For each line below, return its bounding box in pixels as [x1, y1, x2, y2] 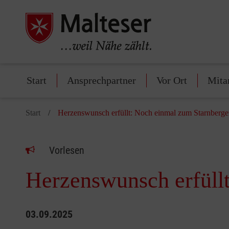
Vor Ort [156, 75, 187, 86]
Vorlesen [49, 144, 84, 157]
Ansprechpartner [67, 75, 136, 86]
